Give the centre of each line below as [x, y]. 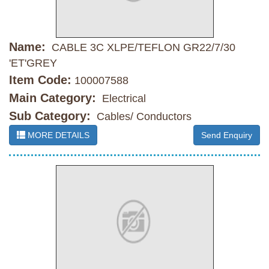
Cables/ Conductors [143, 117]
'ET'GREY [33, 63]
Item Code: [40, 80]
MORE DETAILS [57, 135]
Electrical [122, 99]
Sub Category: [50, 116]
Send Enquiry [227, 135]
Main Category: [53, 98]
